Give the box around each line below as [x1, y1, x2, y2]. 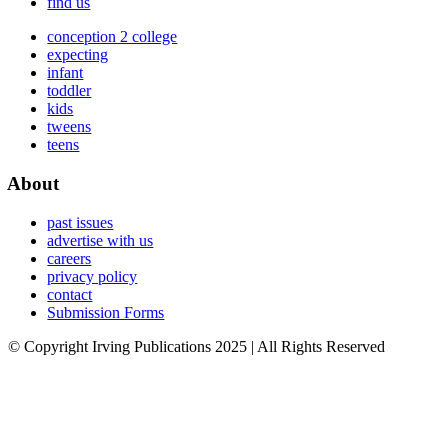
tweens [47, 118, 92, 136]
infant [47, 64, 84, 82]
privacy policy [47, 267, 138, 285]
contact [47, 285, 93, 303]
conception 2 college [47, 28, 178, 46]
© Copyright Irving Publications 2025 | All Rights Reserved [7, 337, 385, 355]
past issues [47, 213, 114, 231]
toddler [47, 82, 92, 100]
